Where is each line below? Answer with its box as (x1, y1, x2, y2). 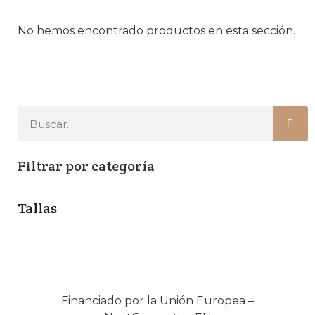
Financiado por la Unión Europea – (61, 294, 254, 307)
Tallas (18, 199, 57, 217)
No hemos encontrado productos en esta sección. (18, 24, 295, 37)
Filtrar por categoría (18, 157, 155, 175)
